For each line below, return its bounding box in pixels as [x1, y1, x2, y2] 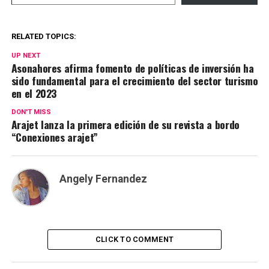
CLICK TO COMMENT [95, 234, 174, 244]
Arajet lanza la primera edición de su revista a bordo [11, 116, 240, 132]
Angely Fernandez [59, 172, 147, 185]
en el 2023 [11, 85, 57, 101]
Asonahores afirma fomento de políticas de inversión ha [11, 59, 254, 76]
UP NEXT [11, 51, 40, 59]
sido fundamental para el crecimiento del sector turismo [11, 72, 258, 88]
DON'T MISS [11, 107, 51, 116]
